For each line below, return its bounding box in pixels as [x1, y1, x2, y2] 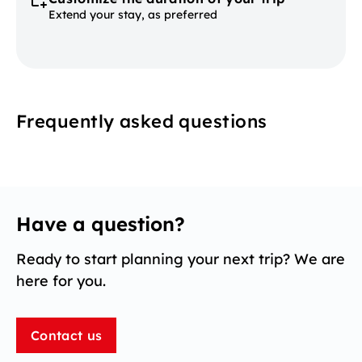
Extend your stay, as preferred [48, 7, 217, 23]
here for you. [16, 271, 106, 291]
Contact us [31, 327, 103, 344]
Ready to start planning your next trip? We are [16, 250, 345, 269]
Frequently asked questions [16, 110, 267, 133]
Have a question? [16, 212, 185, 237]
